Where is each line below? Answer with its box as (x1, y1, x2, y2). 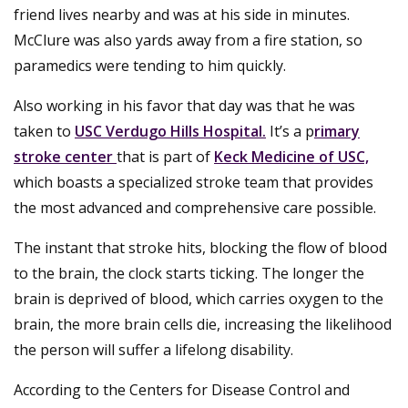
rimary (314, 120, 360, 141)
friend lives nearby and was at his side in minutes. (14, 4, 350, 25)
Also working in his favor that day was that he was (14, 95, 355, 116)
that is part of (117, 146, 214, 167)
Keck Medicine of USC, (214, 146, 369, 167)
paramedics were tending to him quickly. (14, 55, 286, 76)
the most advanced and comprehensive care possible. (14, 197, 376, 218)
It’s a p (266, 120, 314, 141)
